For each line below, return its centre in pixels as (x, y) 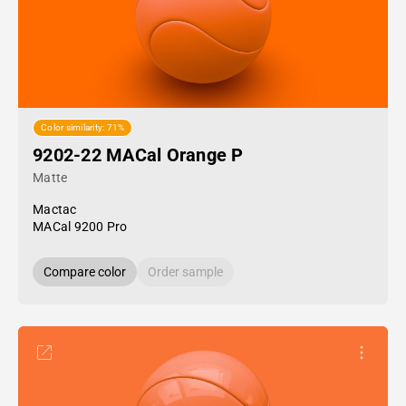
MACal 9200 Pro (80, 227)
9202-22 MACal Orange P (138, 155)
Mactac (55, 209)
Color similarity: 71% (83, 128)
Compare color (85, 272)
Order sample (185, 272)
